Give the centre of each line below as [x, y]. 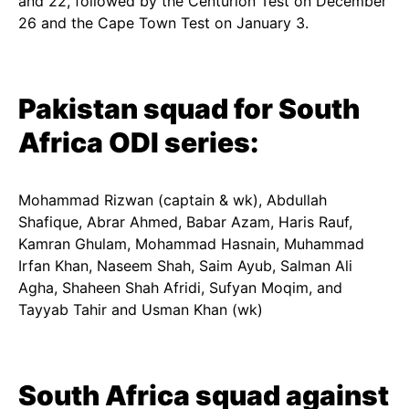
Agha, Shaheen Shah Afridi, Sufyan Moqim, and [180, 288]
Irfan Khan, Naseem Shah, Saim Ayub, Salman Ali [185, 266]
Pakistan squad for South [189, 109]
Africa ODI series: [138, 142]
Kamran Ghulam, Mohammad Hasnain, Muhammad [191, 244]
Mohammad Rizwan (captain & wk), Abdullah [173, 200]
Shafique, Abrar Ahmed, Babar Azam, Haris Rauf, [185, 222]
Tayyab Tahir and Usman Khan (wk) [141, 309]
